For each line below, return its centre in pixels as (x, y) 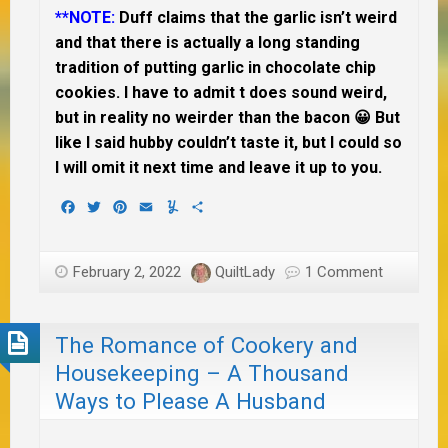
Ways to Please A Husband (190, 400)
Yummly (208, 206)
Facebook (111, 206)
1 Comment (344, 272)
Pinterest (161, 206)
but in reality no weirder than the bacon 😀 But (227, 118)
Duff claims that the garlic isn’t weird (256, 18)
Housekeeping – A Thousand (202, 372)
